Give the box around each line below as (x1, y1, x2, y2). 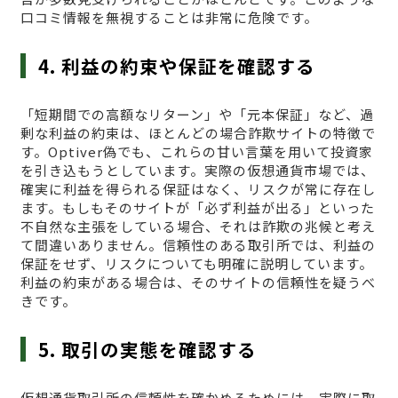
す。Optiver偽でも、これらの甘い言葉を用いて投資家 (20, 141, 373, 161)
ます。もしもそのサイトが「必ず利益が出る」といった (20, 197, 375, 217)
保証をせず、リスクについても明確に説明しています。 (20, 253, 373, 273)
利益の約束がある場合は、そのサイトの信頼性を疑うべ (20, 272, 376, 291)
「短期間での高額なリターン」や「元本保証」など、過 (20, 104, 374, 123)
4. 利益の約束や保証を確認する (38, 52, 316, 79)
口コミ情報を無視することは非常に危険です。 (20, 7, 318, 27)
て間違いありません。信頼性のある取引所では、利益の (20, 235, 376, 254)
